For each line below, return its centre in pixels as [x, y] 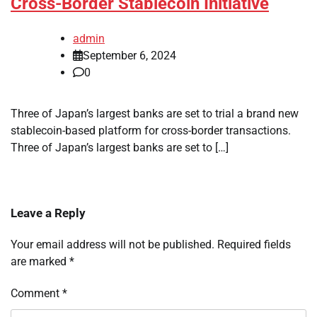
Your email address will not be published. [113, 245]
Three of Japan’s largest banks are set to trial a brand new [155, 114]
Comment [36, 294]
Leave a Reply [48, 213]
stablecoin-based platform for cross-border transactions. [151, 131]
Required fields [254, 245]
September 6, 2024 [129, 56]
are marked [40, 262]
